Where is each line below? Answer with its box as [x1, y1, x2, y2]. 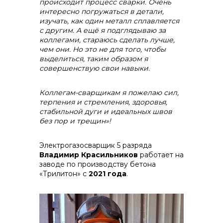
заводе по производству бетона [39, 160, 156, 169]
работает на [138, 150, 184, 159]
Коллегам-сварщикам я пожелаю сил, [39, 88, 179, 97]
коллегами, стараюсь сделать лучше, [39, 35, 175, 44]
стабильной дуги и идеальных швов [39, 107, 172, 116]
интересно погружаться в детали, [39, 7, 164, 16]
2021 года [89, 169, 126, 178]
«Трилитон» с [39, 169, 89, 178]
